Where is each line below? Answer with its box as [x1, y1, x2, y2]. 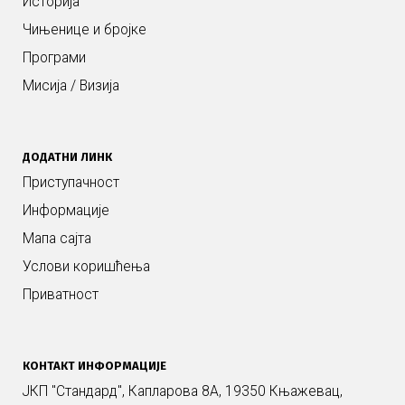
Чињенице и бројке [23, 22, 146, 39]
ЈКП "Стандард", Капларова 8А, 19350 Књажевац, [23, 383, 343, 400]
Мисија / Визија [23, 78, 119, 95]
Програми [23, 50, 86, 67]
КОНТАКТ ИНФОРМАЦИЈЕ [23, 359, 166, 373]
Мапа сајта [23, 231, 91, 248]
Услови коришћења [23, 259, 150, 276]
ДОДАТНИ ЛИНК [23, 150, 112, 165]
